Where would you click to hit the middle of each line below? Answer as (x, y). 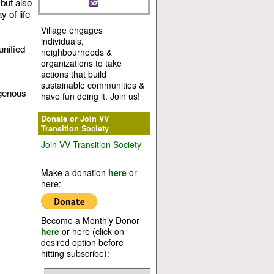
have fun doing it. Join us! (90, 96)
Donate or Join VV (75, 119)
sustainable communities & (92, 85)
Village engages (72, 30)
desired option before (82, 242)
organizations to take (81, 63)
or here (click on (91, 231)
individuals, (62, 41)
